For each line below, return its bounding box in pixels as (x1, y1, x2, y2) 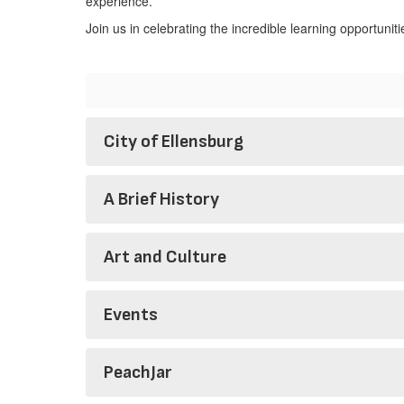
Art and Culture (104, 246, 226, 268)
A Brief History (104, 188, 219, 210)
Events (104, 304, 158, 326)
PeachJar (104, 362, 172, 383)
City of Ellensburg (104, 131, 243, 152)
